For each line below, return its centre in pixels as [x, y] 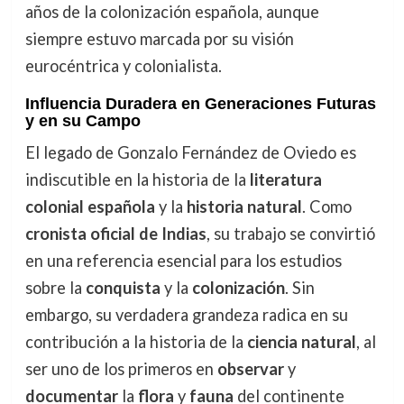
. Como [326, 206]
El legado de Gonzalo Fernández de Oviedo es [190, 152]
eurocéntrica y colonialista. [123, 65]
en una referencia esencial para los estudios [183, 260]
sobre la [55, 287]
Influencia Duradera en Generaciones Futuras [200, 103]
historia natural [244, 206]
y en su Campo [83, 120]
